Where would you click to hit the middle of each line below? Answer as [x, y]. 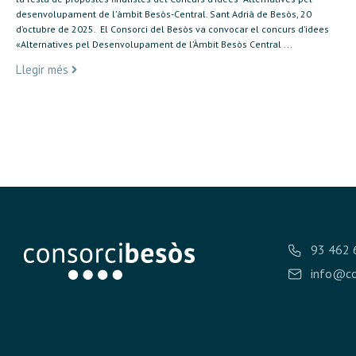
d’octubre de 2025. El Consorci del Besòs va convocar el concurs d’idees [172, 29]
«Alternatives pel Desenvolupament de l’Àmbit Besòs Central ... [154, 44]
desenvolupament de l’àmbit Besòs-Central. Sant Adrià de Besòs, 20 [164, 14]
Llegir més [42, 69]
